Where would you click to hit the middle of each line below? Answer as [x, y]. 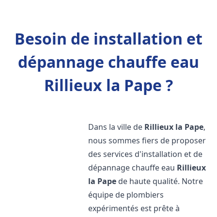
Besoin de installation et [108, 39]
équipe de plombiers [126, 195]
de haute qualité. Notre [160, 181]
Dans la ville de [116, 127]
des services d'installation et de [146, 154]
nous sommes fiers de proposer [147, 140]
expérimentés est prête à [134, 208]
